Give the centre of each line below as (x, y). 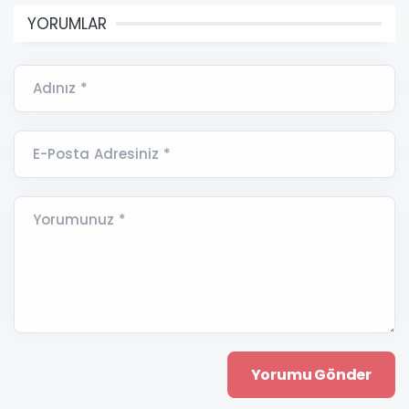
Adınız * (60, 88)
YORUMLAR (67, 23)
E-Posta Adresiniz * (102, 153)
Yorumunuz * (79, 219)
